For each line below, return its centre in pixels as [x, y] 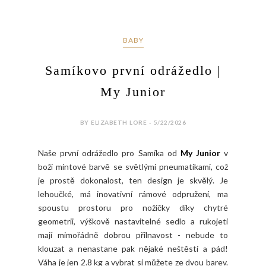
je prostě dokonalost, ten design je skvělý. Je [133, 180]
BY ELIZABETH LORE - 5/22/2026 [133, 123]
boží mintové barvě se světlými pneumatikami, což [133, 167]
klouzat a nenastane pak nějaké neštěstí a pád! [133, 249]
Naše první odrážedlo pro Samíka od [109, 153]
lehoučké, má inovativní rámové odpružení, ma [133, 194]
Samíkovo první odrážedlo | [133, 71]
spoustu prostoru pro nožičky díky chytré [133, 208]
